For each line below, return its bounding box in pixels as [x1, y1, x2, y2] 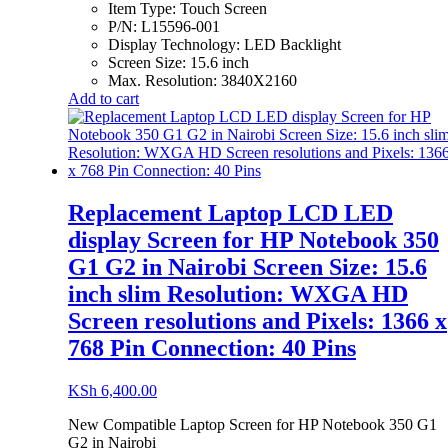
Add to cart [68, 90, 139, 108]
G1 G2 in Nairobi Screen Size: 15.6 [68, 254, 427, 281]
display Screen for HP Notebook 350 [68, 227, 439, 254]
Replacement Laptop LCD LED [68, 200, 393, 227]
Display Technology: [108, 36, 244, 54]
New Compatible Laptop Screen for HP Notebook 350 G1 [68, 416, 437, 434]
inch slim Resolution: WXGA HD [68, 281, 408, 308]
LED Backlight [244, 36, 341, 54]
